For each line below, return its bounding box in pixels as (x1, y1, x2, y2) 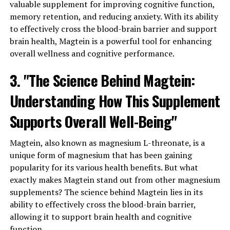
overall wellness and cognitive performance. (9, 47, 175, 59)
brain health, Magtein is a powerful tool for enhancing (9, 35, 212, 47)
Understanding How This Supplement (9, 89, 220, 111)
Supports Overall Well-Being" (9, 110, 177, 132)
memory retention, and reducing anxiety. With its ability (9, 10, 218, 22)
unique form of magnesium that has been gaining (9, 149, 192, 161)
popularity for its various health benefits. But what (9, 161, 198, 173)
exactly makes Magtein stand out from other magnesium (9, 174, 220, 185)
